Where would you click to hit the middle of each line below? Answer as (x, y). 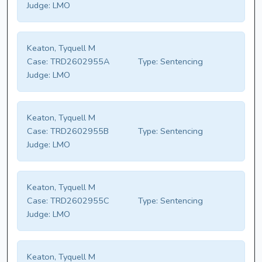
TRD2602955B (78, 131)
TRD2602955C (79, 201)
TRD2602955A (79, 62)
